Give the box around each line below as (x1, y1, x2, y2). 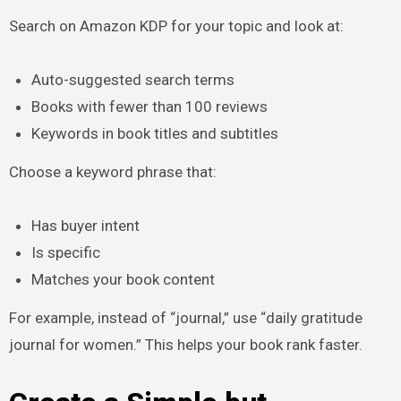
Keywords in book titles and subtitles (31, 124, 279, 142)
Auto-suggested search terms (31, 70, 235, 89)
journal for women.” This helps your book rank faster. (8, 335, 363, 354)
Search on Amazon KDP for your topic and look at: (8, 16, 344, 35)
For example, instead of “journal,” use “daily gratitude (8, 308, 363, 327)
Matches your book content (31, 269, 216, 288)
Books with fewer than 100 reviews (31, 97, 269, 115)
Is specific (31, 243, 101, 261)
